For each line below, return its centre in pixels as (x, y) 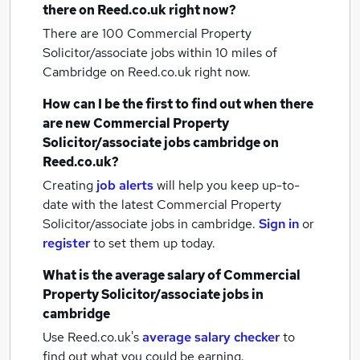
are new (68, 123)
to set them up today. (154, 243)
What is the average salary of (133, 275)
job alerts (125, 185)
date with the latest (98, 205)
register (66, 243)
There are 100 (85, 33)
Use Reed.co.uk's (91, 337)
